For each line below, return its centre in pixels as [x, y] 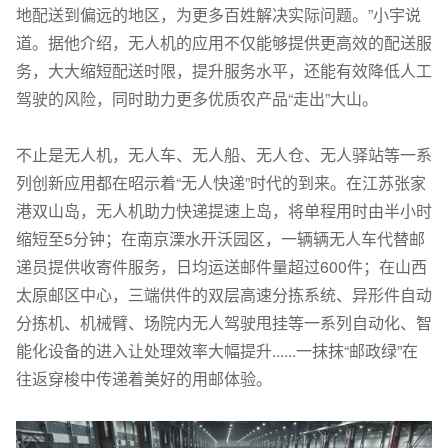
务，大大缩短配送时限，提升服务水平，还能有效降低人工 [224, 70]
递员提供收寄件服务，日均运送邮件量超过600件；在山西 [221, 266]
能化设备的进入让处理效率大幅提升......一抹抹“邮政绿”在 [217, 350]
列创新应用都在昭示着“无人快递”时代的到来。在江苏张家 [221, 182]
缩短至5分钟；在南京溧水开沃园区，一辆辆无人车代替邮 [220, 238]
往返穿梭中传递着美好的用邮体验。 [144, 378]
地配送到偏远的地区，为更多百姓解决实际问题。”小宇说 [218, 14]
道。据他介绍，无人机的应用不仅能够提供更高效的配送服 [224, 42]
